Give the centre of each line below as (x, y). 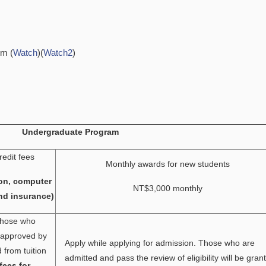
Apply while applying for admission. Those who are (160, 243)
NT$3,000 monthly (168, 188)
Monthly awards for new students (168, 164)
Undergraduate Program (70, 132)
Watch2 (58, 53)
